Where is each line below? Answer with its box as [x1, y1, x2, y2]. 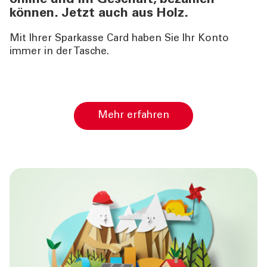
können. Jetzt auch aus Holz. [10, 7, 188, 21]
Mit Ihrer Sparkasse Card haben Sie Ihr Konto [10, 34, 229, 45]
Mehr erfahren [107, 111, 169, 122]
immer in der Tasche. [10, 47, 109, 58]
